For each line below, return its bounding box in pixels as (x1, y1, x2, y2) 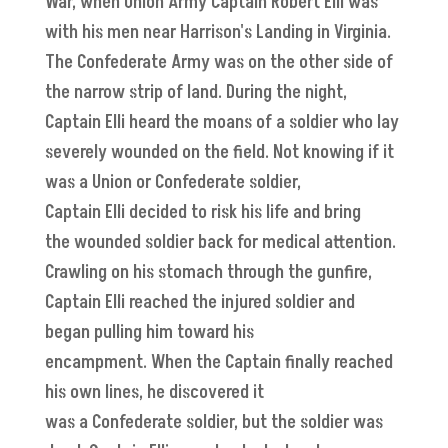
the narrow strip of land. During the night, (44, 80, 347, 106)
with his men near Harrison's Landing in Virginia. (44, 20, 391, 46)
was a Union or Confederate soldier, (44, 170, 301, 196)
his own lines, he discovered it (44, 380, 264, 406)
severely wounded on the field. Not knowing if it (44, 140, 394, 166)
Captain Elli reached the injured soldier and (44, 290, 355, 316)
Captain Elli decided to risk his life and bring (44, 200, 361, 226)
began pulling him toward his (44, 320, 254, 346)
